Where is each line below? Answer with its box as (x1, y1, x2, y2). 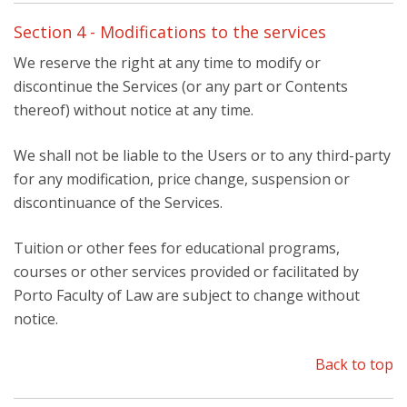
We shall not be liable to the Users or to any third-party (14, 145, 391, 165)
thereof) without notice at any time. (14, 100, 253, 120)
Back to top (315, 354, 393, 374)
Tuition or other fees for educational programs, (14, 238, 340, 258)
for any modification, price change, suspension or (14, 169, 350, 189)
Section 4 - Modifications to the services (14, 21, 326, 43)
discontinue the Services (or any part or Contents (14, 76, 348, 96)
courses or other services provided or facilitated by (14, 262, 359, 282)
